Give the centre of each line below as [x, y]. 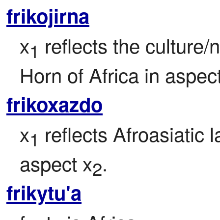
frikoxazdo [55, 104]
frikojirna [48, 16]
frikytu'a [44, 192]
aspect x [56, 163]
